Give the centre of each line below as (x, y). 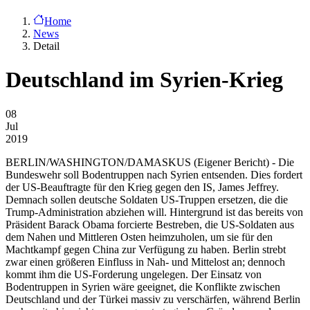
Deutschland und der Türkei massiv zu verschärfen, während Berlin (153, 299)
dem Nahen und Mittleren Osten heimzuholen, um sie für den (139, 237)
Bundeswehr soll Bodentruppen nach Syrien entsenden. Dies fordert (154, 174)
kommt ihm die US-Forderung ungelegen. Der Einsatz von (134, 274)
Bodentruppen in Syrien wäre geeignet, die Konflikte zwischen (143, 286)
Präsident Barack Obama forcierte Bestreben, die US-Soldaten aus (150, 224)
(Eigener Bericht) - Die (243, 162)
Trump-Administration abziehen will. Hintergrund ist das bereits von (154, 212)
